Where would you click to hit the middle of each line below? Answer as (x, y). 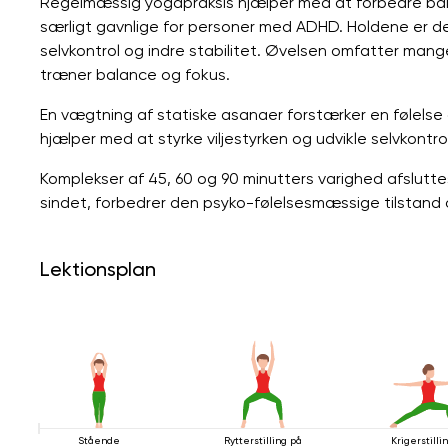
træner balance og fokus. (135, 74)
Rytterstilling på (262, 440)
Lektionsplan (98, 268)
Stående (98, 440)
